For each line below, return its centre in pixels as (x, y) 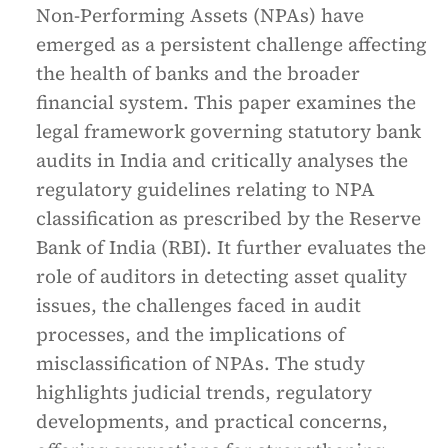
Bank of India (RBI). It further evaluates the (231, 247)
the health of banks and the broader (198, 73)
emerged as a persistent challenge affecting (231, 44)
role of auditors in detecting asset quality (221, 276)
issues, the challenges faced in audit (198, 305)
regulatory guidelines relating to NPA (205, 189)
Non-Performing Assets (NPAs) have (200, 15)
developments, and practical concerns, (212, 421)
